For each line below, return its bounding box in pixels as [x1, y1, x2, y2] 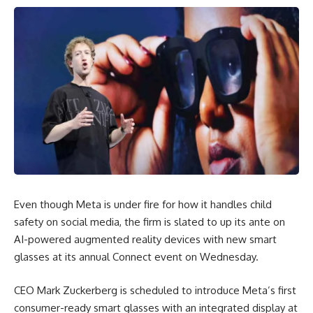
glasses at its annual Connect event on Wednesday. [14, 250, 259, 263]
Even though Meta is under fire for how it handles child [14, 198, 272, 211]
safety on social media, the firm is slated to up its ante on [14, 215, 285, 228]
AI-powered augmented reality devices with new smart [14, 233, 277, 246]
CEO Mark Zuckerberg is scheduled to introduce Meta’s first [14, 283, 296, 297]
